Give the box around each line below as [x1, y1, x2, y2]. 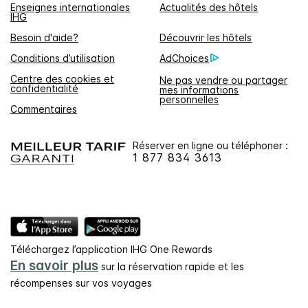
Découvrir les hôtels [159, 31, 252, 43]
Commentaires [10, 102, 77, 115]
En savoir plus [10, 258, 98, 274]
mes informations [159, 84, 239, 96]
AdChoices [159, 52, 210, 64]
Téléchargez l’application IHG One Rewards [10, 243, 212, 256]
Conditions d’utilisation [10, 52, 115, 64]
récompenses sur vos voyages [10, 277, 152, 289]
